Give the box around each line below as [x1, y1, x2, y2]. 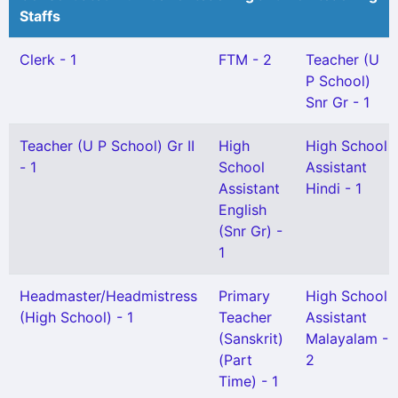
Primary [219, 287, 270, 305]
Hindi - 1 [306, 179, 362, 197]
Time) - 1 [219, 372, 278, 390]
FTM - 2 [219, 51, 272, 68]
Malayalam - [306, 330, 388, 347]
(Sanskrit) [219, 330, 283, 347]
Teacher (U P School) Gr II [20, 137, 195, 155]
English [219, 201, 267, 219]
